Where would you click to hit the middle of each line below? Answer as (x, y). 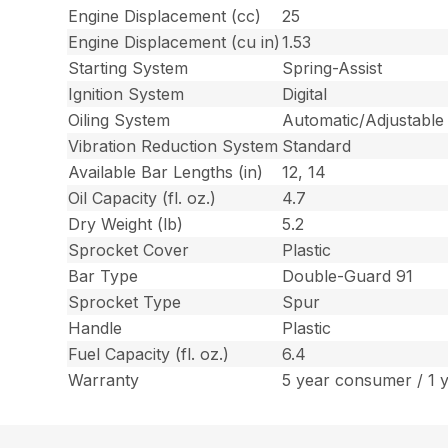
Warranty (104, 380)
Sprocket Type (125, 302)
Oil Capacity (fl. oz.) (142, 198)
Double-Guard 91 (348, 276)
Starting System (128, 68)
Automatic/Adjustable (363, 120)
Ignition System (126, 94)
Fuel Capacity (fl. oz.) (149, 354)
